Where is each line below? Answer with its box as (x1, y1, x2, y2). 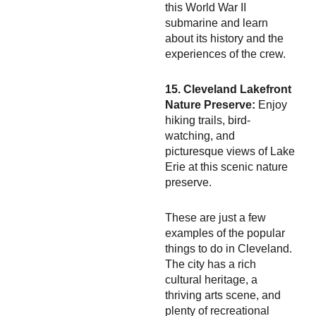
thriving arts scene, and (165, 289, 281, 301)
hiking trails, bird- (165, 114, 250, 126)
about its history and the (165, 32, 284, 44)
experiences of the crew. (165, 48, 286, 60)
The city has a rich (165, 258, 256, 270)
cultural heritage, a (165, 274, 257, 286)
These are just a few (165, 212, 266, 224)
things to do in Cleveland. (165, 243, 292, 255)
